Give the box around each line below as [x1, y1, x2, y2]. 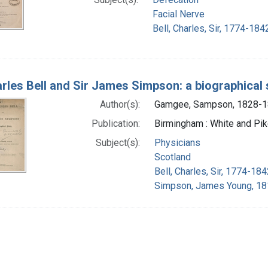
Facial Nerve [153, 8, 205, 20]
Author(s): [100, 98, 140, 110]
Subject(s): [96, 136, 140, 148]
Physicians [154, 136, 200, 148]
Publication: [92, 117, 140, 129]
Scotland [154, 151, 191, 163]
